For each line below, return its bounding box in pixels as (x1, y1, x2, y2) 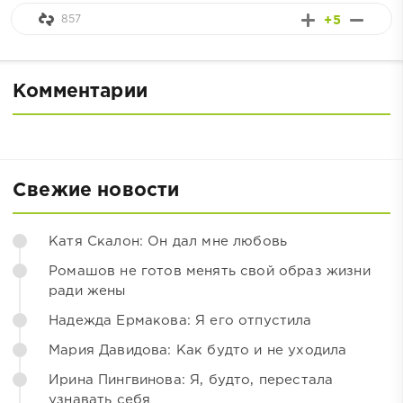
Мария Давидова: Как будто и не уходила (49, 345, 347, 357)
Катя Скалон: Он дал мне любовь (49, 236, 288, 248)
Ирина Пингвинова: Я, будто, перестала (49, 374, 334, 387)
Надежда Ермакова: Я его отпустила (49, 315, 312, 327)
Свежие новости (13, 183, 180, 200)
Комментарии (13, 84, 148, 101)
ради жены (49, 285, 126, 298)
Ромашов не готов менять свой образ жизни (49, 265, 371, 278)
